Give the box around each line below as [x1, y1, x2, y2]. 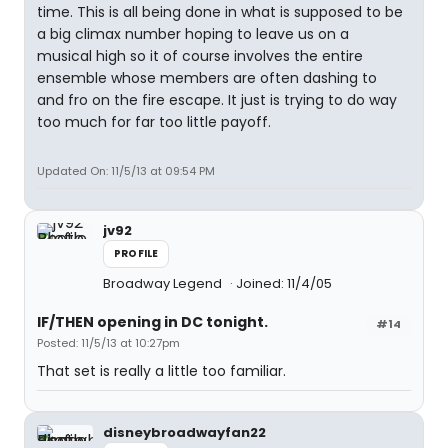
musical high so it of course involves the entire [37, 46, 363, 67]
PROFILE [114, 246, 159, 262]
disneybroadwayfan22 [103, 423, 266, 443]
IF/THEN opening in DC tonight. [37, 312, 268, 333]
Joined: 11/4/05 [236, 274, 332, 294]
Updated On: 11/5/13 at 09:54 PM [37, 163, 215, 180]
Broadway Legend [103, 274, 225, 294]
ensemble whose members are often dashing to [37, 68, 377, 89]
